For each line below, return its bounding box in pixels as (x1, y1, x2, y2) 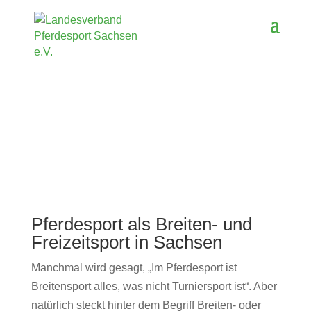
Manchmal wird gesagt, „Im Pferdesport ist (31, 262, 237, 274)
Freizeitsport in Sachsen (31, 232, 222, 253)
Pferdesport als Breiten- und (31, 214, 252, 235)
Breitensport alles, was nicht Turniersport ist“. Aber (31, 280, 277, 292)
